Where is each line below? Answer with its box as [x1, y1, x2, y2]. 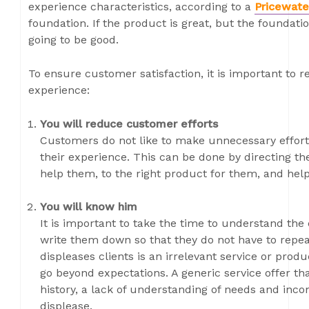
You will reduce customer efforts [40, 117, 218, 130]
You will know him [40, 200, 137, 213]
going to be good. [28, 33, 119, 46]
